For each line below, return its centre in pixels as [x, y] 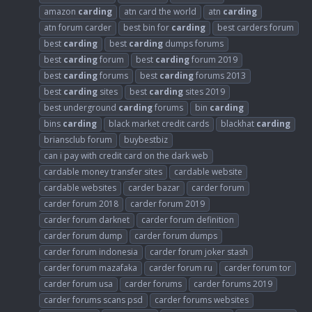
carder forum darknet [87, 219]
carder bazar [154, 187]
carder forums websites [202, 299]
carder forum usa [78, 283]
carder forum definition [188, 219]
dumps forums [193, 43]
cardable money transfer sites [103, 171]
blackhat [239, 123]
